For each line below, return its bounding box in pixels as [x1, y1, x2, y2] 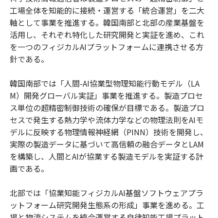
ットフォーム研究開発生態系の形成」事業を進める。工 [10, 199, 204, 211]
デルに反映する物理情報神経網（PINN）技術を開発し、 [10, 126, 208, 138]
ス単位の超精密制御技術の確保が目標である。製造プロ [10, 101, 204, 113]
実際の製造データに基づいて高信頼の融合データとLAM [10, 138, 204, 150]
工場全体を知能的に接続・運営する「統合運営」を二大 [10, 4, 204, 16]
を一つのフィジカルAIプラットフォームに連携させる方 [10, 40, 203, 53]
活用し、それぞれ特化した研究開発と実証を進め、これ [10, 28, 204, 40]
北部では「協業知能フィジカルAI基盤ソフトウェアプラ [10, 186, 203, 199]
